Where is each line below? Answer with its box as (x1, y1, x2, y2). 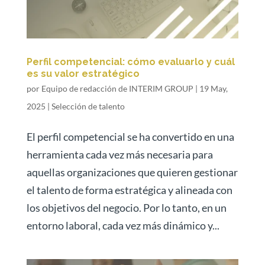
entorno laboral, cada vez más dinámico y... (26, 219, 219, 232)
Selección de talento (51, 101, 125, 112)
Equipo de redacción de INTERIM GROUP (41, 83, 193, 94)
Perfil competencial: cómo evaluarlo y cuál (26, 56, 235, 68)
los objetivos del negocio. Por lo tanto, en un (26, 201, 227, 215)
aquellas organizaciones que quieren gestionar (26, 166, 238, 179)
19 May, (199, 83, 228, 94)
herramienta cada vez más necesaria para (26, 148, 213, 161)
